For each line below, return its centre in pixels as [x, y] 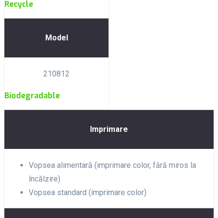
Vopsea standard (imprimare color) [88, 192]
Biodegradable [32, 95]
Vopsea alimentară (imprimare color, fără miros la [112, 165]
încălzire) [45, 179]
